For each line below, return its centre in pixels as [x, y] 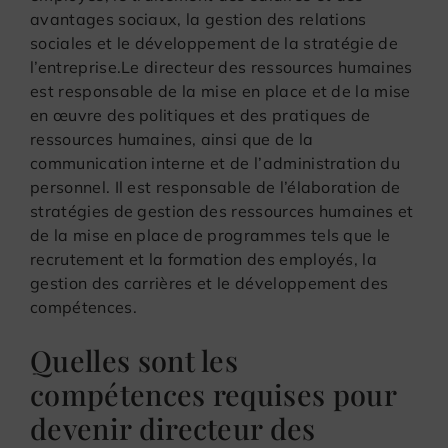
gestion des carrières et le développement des [209, 282]
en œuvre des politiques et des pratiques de [200, 114]
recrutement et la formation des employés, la [204, 258]
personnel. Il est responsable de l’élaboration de [215, 186]
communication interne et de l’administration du [215, 162]
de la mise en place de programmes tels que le [210, 234]
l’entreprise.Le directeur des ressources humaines [221, 66]
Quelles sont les [134, 359]
